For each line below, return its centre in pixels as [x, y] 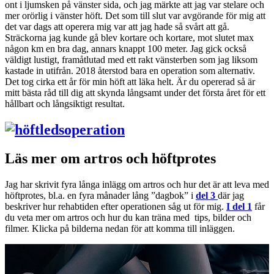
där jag [231, 195]
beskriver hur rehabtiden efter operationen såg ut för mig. [116, 206]
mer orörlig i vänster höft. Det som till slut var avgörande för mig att [135, 16]
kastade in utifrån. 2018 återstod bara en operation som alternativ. [130, 71]
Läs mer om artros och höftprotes [110, 158]
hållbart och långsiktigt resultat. [65, 104]
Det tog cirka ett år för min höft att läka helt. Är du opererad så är [130, 82]
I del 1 [239, 206]
